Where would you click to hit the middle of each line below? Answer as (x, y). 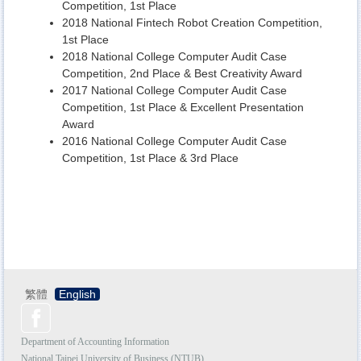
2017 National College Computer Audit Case (174, 90)
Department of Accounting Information (95, 341)
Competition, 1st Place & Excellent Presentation (183, 107)
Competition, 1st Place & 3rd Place (150, 158)
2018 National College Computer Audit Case (174, 56)
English (77, 294)
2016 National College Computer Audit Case (174, 141)
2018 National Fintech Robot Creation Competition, (192, 22)
